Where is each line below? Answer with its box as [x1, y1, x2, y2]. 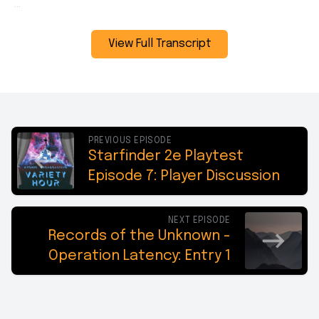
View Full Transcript [108, 38, 211, 50]
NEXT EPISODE [167, 216, 231, 225]
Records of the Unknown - [48, 229, 231, 244]
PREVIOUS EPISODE [88, 137, 172, 145]
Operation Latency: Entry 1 [48, 249, 231, 263]
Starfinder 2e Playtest [88, 149, 244, 164]
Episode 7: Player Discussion [88, 169, 280, 184]
